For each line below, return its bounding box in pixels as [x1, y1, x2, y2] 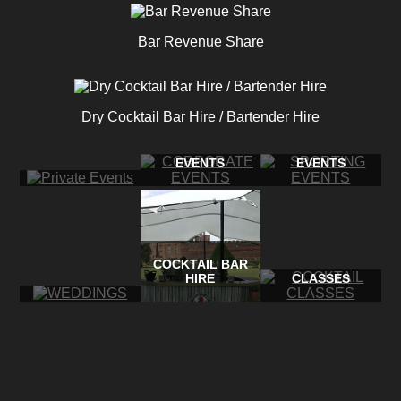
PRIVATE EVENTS [28, 155, 133, 170]
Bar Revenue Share [137, 33, 264, 49]
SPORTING [287, 141, 354, 156]
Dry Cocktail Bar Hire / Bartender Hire [81, 108, 320, 124]
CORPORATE [160, 141, 240, 156]
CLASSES [291, 270, 350, 286]
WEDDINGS [46, 270, 115, 286]
